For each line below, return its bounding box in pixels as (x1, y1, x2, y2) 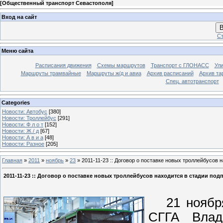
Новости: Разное (2, 140, 44, 147)
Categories (1, 99, 30, 106)
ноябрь (46, 157, 64, 163)
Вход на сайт (1, 13, 37, 20)
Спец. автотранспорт (165, 78, 219, 85)
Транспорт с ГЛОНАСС (150, 62, 209, 69)
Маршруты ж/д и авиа (86, 70, 141, 77)
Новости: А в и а (2, 134, 43, 140)
